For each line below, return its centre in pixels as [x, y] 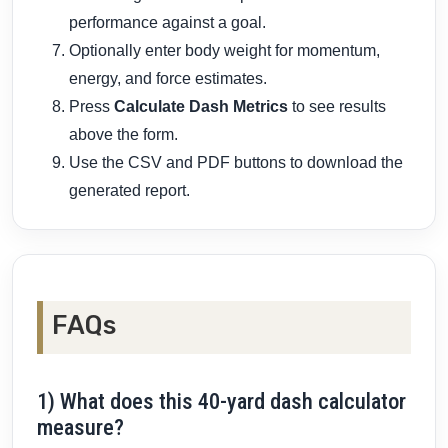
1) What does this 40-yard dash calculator [221, 401]
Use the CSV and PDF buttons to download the [236, 163]
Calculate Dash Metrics [201, 107]
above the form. [123, 135]
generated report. [129, 191]
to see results [337, 107]
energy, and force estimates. [168, 79]
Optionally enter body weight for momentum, [224, 51]
